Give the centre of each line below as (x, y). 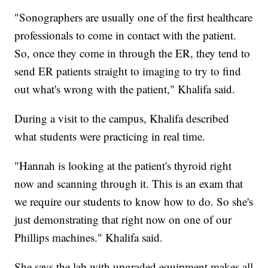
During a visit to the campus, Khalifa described (122, 118)
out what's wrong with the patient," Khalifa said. (125, 89)
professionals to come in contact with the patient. (126, 35)
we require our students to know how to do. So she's (134, 201)
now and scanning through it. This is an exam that (129, 183)
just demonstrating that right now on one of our (123, 219)
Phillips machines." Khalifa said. (89, 237)
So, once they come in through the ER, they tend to (133, 53)
